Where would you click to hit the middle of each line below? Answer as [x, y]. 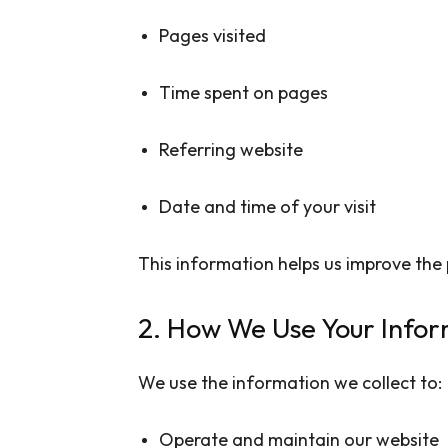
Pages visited [212, 35]
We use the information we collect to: [290, 382]
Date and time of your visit [267, 206]
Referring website [231, 149]
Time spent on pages [243, 92]
